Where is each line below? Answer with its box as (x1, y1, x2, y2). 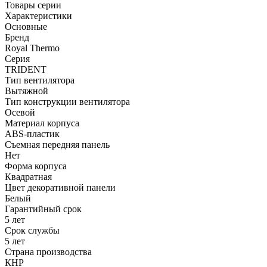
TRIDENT (5, 64, 49, 74)
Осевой (5, 107, 38, 117)
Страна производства (5, 246, 92, 257)
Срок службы (5, 225, 60, 235)
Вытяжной (5, 85, 51, 96)
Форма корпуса (5, 160, 67, 171)
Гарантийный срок (5, 203, 82, 214)
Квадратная (5, 171, 54, 182)
